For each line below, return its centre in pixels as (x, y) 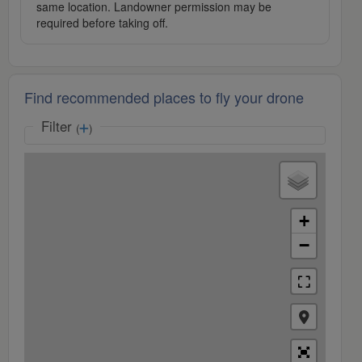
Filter (59, 126)
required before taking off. (102, 23)
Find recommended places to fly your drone (164, 97)
